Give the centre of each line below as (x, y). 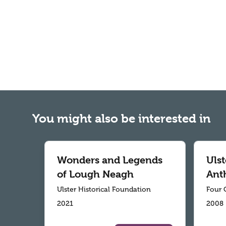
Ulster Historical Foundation (104, 190)
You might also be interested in (121, 119)
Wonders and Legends (110, 160)
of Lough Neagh (95, 175)
